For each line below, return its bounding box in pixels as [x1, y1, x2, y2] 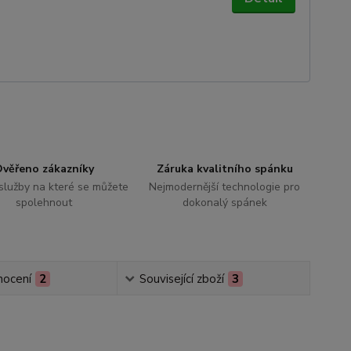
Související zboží [139, 271, 224, 287]
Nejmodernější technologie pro [149, 179, 301, 194]
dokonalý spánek [182, 194, 267, 210]
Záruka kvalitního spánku [156, 161, 293, 176]
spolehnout [16, 194, 73, 210]
